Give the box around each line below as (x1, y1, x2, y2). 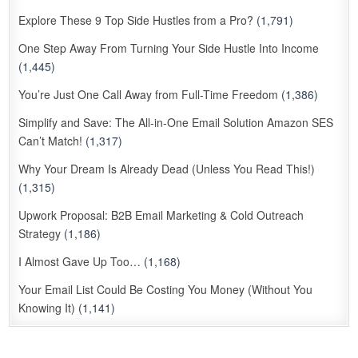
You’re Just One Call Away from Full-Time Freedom (18, 86, 279, 102)
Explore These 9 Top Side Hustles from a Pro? (18, 11, 254, 28)
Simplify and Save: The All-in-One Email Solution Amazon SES (18, 113, 334, 130)
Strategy (18, 225, 62, 241)
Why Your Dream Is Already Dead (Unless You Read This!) (18, 160, 316, 177)
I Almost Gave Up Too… (18, 253, 141, 269)
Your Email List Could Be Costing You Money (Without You (18, 280, 313, 297)
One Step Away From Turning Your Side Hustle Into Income (18, 39, 320, 56)
